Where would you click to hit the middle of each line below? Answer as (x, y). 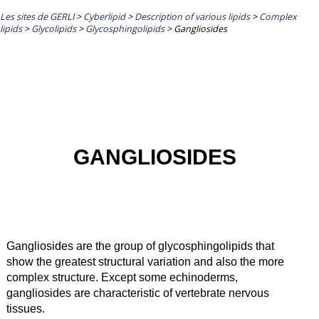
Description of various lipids (192, 16)
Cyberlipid (104, 16)
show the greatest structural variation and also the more (145, 261)
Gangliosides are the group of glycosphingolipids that (140, 246)
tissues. (25, 308)
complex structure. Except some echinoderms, (122, 277)
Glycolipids (54, 28)
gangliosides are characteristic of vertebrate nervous (137, 293)
